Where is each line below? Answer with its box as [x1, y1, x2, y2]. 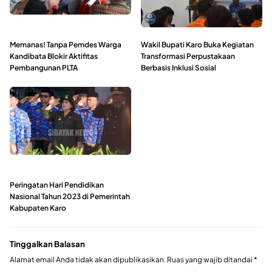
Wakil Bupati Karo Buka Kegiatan [141, 39, 254, 49]
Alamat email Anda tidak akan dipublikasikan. [10, 255, 166, 265]
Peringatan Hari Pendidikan [10, 180, 104, 189]
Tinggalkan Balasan [10, 238, 85, 249]
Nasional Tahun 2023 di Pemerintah [10, 191, 130, 201]
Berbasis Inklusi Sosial [141, 63, 216, 72]
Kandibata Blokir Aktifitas [10, 51, 98, 61]
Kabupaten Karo [10, 203, 66, 212]
